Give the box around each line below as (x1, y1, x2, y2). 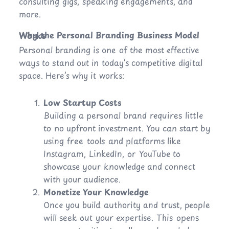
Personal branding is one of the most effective (18, 43, 199, 56)
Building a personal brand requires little (43, 109, 203, 122)
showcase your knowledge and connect (43, 160, 196, 173)
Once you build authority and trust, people (43, 198, 210, 211)
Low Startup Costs (43, 96, 122, 109)
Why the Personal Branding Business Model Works (18, 29, 46, 42)
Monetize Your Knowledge (43, 186, 149, 198)
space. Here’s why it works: (18, 69, 125, 82)
